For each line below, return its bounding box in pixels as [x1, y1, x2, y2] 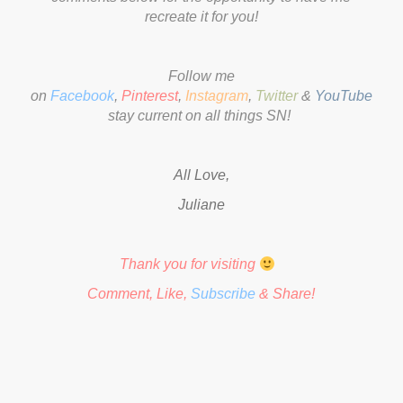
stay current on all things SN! [108, 107, 291, 123]
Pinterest [121, 87, 178, 103]
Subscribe [191, 286, 256, 302]
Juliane [177, 196, 225, 212]
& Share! [259, 286, 316, 302]
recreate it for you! [144, 8, 258, 24]
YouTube [314, 87, 372, 103]
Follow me [167, 67, 235, 84]
